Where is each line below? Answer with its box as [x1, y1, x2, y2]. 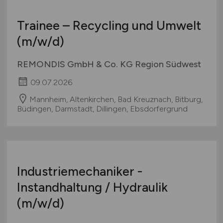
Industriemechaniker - [16, 163, 142, 179]
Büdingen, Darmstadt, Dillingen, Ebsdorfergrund [16, 104, 188, 113]
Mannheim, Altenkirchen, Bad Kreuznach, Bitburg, [29, 94, 203, 104]
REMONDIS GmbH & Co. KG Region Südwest [16, 58, 201, 70]
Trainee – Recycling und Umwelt [16, 17, 201, 33]
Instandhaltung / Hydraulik [16, 179, 168, 195]
